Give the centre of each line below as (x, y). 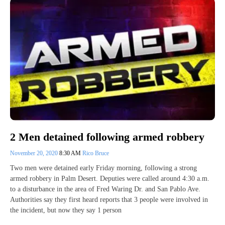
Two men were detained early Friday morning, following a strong (103, 168)
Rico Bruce (96, 153)
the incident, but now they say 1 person (66, 210)
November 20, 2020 (35, 153)
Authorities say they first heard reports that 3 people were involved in (109, 200)
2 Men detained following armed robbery (107, 137)
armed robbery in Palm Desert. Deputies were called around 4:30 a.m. (110, 179)
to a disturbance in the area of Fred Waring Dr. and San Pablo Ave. (105, 189)
